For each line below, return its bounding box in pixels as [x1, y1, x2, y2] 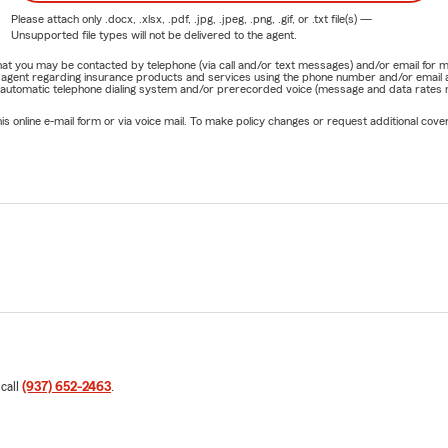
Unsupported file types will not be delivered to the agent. [10, 28, 297, 41]
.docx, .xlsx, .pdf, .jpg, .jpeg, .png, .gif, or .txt [104, 12, 328, 25]
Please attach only [10, 12, 105, 25]
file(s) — [327, 12, 372, 25]
